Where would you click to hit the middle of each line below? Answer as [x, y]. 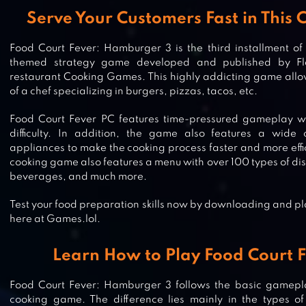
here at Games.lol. [55, 219]
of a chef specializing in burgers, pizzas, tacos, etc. [134, 92]
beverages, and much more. [78, 177]
